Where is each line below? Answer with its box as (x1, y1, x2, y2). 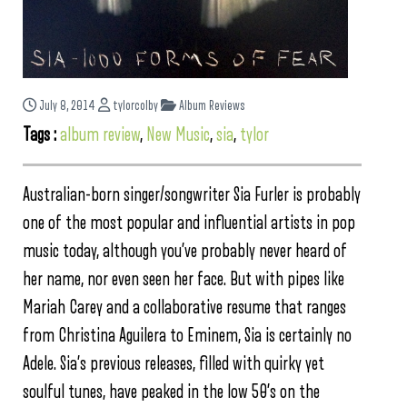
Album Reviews (176, 99, 245, 113)
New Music (146, 125, 210, 144)
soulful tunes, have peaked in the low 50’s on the (23, 382, 320, 402)
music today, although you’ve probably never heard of (23, 242, 347, 261)
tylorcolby (110, 99, 158, 113)
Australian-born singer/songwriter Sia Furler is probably (23, 185, 361, 204)
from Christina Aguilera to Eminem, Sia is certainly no (23, 326, 352, 345)
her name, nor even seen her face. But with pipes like (23, 270, 344, 289)
